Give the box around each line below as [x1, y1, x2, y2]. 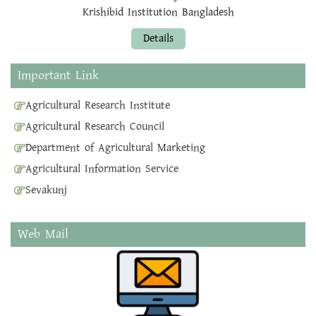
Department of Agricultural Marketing [25, 140, 205, 157]
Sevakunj [25, 182, 67, 199]
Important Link [18, 66, 99, 85]
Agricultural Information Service [25, 161, 178, 178]
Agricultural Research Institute [25, 97, 170, 114]
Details [142, 30, 174, 47]
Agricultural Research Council [25, 119, 164, 135]
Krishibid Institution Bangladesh [82, 4, 234, 21]
